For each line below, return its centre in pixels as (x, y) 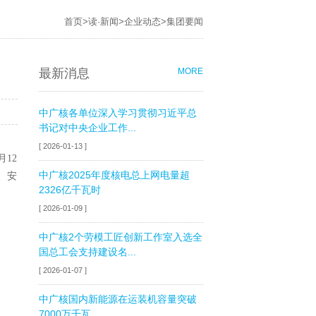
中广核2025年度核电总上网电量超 (114, 175)
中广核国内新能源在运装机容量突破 (117, 299)
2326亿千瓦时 (69, 190)
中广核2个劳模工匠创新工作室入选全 (120, 237)
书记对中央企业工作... (87, 128)
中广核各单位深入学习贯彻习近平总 (117, 113)
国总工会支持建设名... (87, 252)
